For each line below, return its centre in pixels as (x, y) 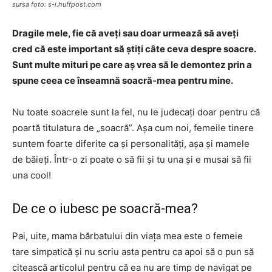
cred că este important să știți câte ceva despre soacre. (134, 49)
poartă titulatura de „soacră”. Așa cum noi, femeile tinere (133, 128)
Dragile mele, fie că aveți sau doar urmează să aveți (125, 33)
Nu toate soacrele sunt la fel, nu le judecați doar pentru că (136, 112)
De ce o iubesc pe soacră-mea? (105, 209)
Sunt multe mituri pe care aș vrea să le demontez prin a (132, 65)
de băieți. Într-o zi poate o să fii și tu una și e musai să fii (132, 159)
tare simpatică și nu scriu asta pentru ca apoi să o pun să (133, 252)
